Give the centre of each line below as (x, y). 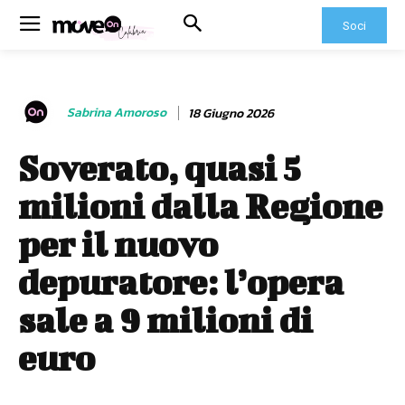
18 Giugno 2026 (231, 113)
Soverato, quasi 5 (159, 168)
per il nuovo (118, 244)
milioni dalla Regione (200, 206)
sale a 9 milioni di (165, 320)
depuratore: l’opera (181, 282)
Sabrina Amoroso (117, 113)
